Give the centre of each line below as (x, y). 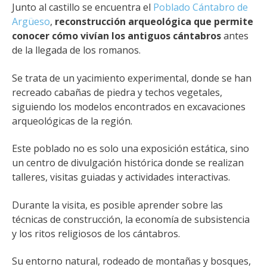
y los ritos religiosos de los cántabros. (96, 233)
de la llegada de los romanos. (76, 50)
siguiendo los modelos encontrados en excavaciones (129, 106)
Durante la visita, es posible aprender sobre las (117, 205)
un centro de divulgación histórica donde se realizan (128, 163)
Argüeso (31, 22)
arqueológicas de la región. (72, 121)
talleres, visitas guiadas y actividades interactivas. (121, 177)
